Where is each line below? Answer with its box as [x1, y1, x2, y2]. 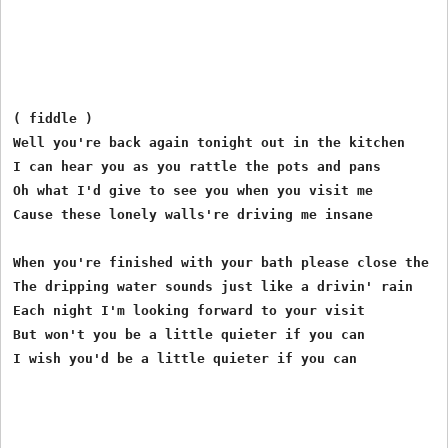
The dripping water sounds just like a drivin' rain [13, 278, 414, 294]
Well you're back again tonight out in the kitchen [13, 134, 406, 150]
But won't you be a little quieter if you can [13, 326, 366, 342]
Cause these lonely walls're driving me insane [13, 206, 374, 222]
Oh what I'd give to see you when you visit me [13, 182, 374, 198]
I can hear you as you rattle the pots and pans [13, 158, 382, 174]
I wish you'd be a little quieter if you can [13, 350, 358, 366]
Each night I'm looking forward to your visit [13, 302, 366, 318]
